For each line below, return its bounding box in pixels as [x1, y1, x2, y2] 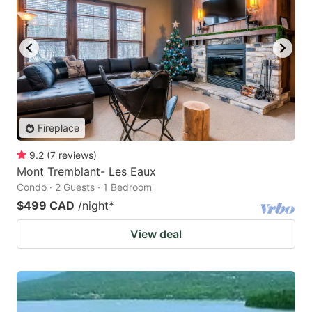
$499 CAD [17, 198, 75, 213]
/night [78, 198, 109, 213]
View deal [130, 227, 182, 242]
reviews [58, 149, 93, 162]
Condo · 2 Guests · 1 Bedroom [17, 181, 152, 194]
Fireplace [38, 122, 79, 134]
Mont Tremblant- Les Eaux [17, 164, 156, 179]
